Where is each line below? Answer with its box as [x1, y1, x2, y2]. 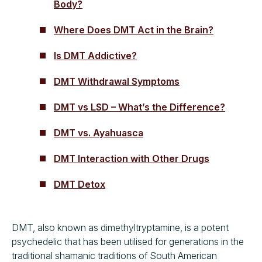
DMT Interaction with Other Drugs [54, 152, 209, 164]
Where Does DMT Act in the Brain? [54, 23, 213, 36]
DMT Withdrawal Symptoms [54, 75, 180, 87]
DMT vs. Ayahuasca [54, 126, 143, 139]
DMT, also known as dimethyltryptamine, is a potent [12, 221, 229, 233]
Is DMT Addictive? [54, 49, 137, 61]
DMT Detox [54, 178, 105, 190]
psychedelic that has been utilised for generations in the [12, 235, 244, 247]
